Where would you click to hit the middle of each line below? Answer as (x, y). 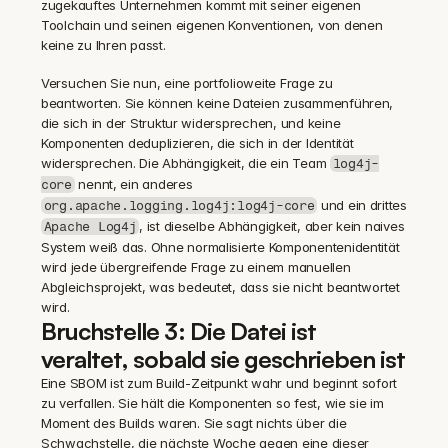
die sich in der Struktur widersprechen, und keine (191, 123)
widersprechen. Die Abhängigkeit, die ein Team (186, 163)
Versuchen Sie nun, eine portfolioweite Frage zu (187, 83)
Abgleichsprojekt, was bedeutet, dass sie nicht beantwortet (220, 287)
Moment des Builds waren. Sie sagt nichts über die (194, 423)
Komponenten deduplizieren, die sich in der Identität (197, 143)
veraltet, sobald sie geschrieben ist (223, 359)
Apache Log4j (90, 226)
